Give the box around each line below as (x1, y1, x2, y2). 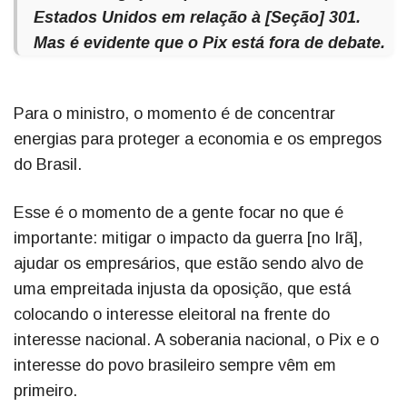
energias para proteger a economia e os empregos (14, 130, 382, 149)
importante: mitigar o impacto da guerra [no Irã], (14, 229, 362, 248)
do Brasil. (14, 155, 86, 174)
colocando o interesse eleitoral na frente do (14, 305, 330, 324)
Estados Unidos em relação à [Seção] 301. (34, 8, 361, 27)
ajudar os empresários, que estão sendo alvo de (14, 254, 363, 273)
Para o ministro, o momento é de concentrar (14, 104, 335, 124)
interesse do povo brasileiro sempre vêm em (14, 356, 336, 375)
